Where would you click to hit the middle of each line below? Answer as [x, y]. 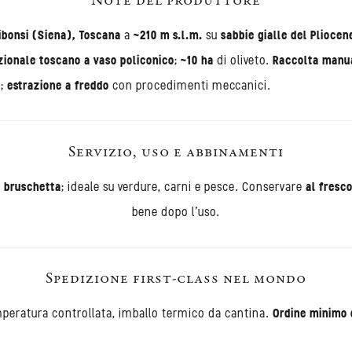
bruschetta [32, 186]
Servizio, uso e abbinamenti [176, 153]
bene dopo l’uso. [176, 211]
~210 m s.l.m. [168, 35]
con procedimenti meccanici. [190, 85]
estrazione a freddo [58, 85]
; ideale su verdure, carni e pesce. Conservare [183, 186]
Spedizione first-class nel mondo [176, 279]
